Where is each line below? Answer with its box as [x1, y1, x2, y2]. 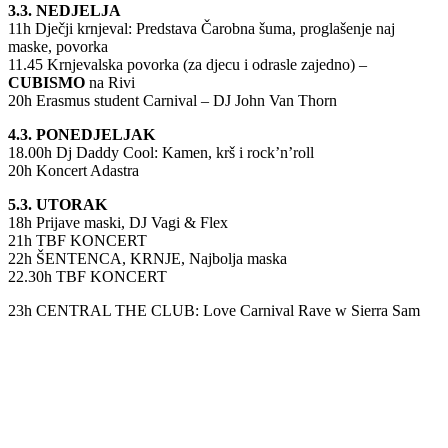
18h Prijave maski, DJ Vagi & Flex [8, 213, 228, 231]
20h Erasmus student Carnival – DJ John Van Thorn [8, 91, 337, 109]
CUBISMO [8, 73, 85, 91]
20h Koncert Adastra [8, 161, 139, 179]
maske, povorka [8, 37, 108, 55]
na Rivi [85, 73, 135, 91]
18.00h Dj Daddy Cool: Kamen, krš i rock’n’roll [8, 143, 314, 161]
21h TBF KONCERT [8, 231, 147, 249]
